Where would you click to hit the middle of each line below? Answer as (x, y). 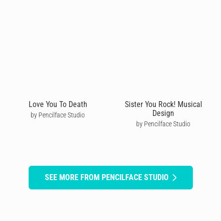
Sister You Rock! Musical (163, 104)
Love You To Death (58, 104)
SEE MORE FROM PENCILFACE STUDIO (107, 177)
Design (163, 113)
